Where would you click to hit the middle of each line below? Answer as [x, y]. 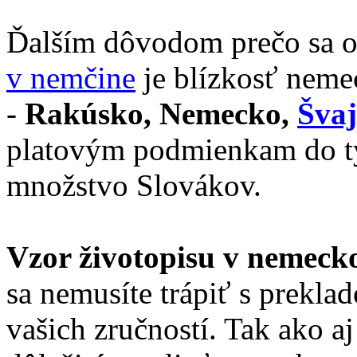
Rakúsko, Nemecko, [161, 114]
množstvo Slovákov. [134, 185]
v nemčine [71, 78]
